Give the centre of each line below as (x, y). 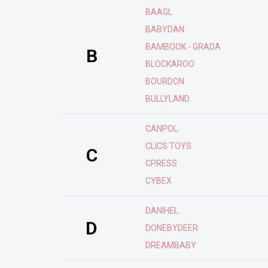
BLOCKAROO (170, 64)
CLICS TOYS (168, 146)
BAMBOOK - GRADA (183, 47)
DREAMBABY (171, 245)
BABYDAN (165, 29)
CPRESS (161, 163)
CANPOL (162, 129)
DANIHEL (162, 211)
